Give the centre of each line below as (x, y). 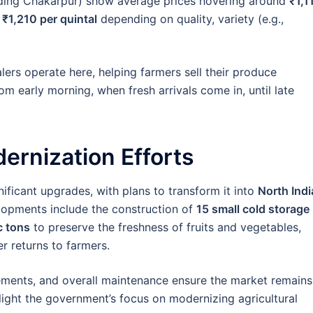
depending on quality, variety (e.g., (190, 19)
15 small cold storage (253, 209)
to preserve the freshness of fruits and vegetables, (166, 227)
